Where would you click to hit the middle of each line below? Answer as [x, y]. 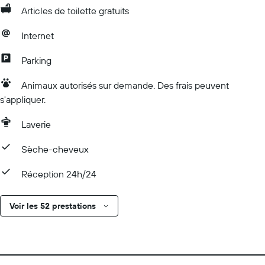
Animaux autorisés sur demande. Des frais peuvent [125, 85]
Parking [36, 60]
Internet [38, 35]
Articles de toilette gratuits [75, 11]
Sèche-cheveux [55, 149]
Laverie [36, 124]
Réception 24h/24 [59, 174]
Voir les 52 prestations [53, 206]
